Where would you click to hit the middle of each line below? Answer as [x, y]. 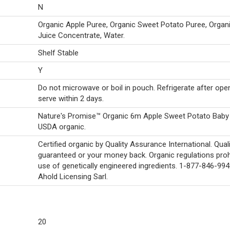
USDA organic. [62, 127]
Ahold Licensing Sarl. [73, 177]
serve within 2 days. [71, 99]
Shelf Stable [58, 53]
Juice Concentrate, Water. [81, 35]
